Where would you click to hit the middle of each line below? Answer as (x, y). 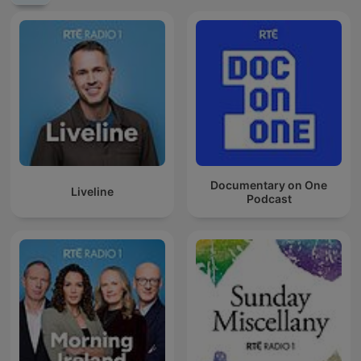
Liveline (92, 192)
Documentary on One (269, 185)
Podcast (269, 198)
